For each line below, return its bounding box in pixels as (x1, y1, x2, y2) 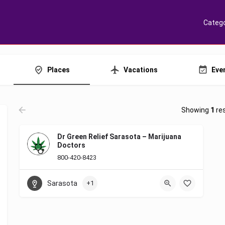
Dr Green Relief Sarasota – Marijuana (57, 133, 181, 141)
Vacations (124, 65, 158, 74)
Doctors (57, 141, 85, 149)
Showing (181, 106, 210, 114)
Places (47, 65, 70, 74)
